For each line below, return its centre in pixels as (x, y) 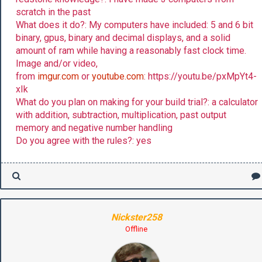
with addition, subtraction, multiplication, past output (121, 115)
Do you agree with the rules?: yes (84, 140)
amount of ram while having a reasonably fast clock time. (131, 50)
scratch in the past (53, 12)
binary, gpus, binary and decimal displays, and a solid (123, 37)
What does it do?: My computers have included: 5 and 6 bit (135, 25)
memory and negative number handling (94, 127)
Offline (136, 229)
